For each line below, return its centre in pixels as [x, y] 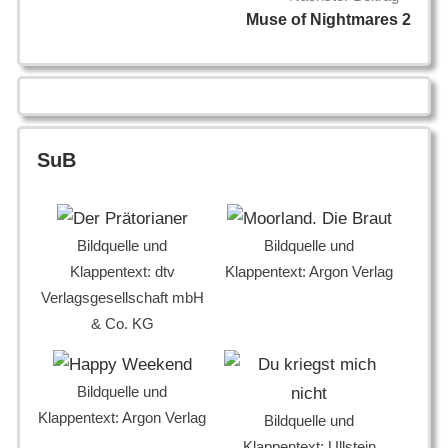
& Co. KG [122, 324]
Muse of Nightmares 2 [328, 20]
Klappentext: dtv [122, 272]
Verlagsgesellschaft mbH [122, 298]
